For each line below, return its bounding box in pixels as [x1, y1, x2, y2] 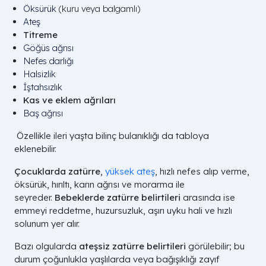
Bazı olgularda [14, 240, 79, 252]
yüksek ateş [105, 166, 155, 177]
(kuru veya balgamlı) [59, 3, 140, 14]
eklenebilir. [14, 143, 56, 154]
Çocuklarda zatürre [14, 166, 100, 177]
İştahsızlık [23, 81, 62, 93]
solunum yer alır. [14, 218, 80, 229]
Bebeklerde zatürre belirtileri [55, 192, 180, 203]
